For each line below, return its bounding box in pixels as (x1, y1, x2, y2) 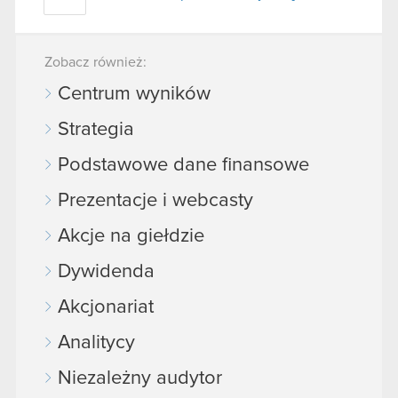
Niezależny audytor (58, 368, 222, 388)
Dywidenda (58, 261, 155, 282)
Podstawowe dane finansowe (58, 155, 309, 175)
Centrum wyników (58, 84, 211, 104)
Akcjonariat (58, 297, 154, 317)
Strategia (58, 119, 134, 139)
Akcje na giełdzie (58, 226, 204, 246)
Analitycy (58, 332, 135, 353)
